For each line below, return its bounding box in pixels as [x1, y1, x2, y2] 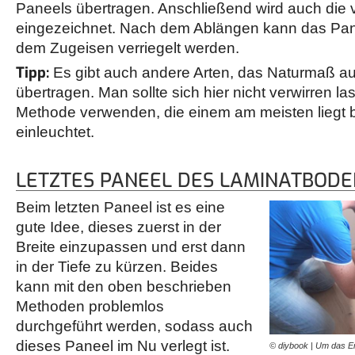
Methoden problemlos [16, 298, 164, 315]
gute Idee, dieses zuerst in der [16, 219, 221, 236]
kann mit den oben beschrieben [16, 278, 231, 296]
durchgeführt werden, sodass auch [16, 318, 253, 335]
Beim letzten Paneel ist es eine [16, 199, 225, 216]
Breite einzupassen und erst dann [16, 239, 246, 256]
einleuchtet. [16, 124, 94, 141]
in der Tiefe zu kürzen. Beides [16, 258, 218, 276]
